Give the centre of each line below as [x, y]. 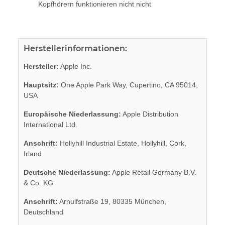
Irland [33, 153]
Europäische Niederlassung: [72, 114]
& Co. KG [38, 183]
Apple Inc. [75, 66]
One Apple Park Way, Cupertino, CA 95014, [128, 85]
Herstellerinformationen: [75, 48]
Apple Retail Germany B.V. [153, 172]
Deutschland [43, 212]
